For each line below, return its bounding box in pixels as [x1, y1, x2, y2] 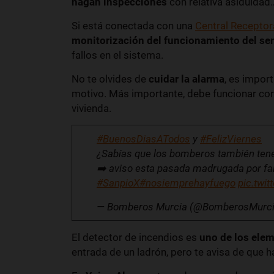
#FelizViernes [200, 133, 262, 146]
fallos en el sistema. [72, 49, 163, 62]
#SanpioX [97, 177, 139, 190]
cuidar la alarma [149, 73, 224, 86]
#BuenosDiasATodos [97, 133, 190, 146]
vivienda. [72, 102, 111, 115]
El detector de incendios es [72, 231, 199, 244]
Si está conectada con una [72, 20, 195, 32]
